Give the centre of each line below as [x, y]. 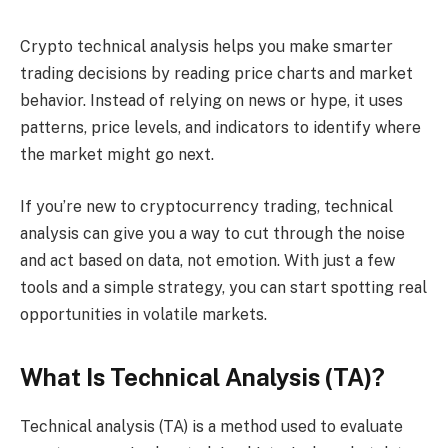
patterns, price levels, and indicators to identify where [220, 127]
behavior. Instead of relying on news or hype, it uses [211, 100]
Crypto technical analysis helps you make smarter [206, 46]
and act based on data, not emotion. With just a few [207, 260]
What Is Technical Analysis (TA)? [202, 376]
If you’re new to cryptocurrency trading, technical [206, 206]
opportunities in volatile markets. [143, 314]
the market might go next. [119, 154]
